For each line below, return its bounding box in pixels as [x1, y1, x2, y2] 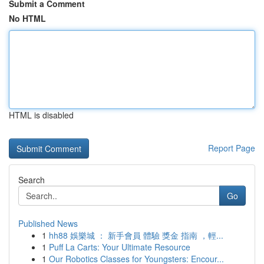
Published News [18, 217, 78, 229]
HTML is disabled [9, 109, 74, 121]
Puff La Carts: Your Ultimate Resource [49, 241, 190, 253]
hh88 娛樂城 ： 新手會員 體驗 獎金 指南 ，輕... [49, 229, 223, 241]
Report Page [208, 142, 255, 154]
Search [18, 174, 45, 186]
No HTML [9, 12, 46, 24]
